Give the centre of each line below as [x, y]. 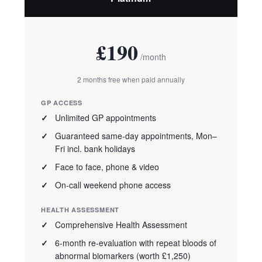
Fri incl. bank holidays [95, 149]
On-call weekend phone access [113, 185]
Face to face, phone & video [107, 167]
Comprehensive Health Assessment [121, 225]
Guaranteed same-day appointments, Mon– [136, 136]
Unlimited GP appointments [106, 118]
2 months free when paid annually [131, 80]
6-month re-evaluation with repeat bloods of [136, 243]
